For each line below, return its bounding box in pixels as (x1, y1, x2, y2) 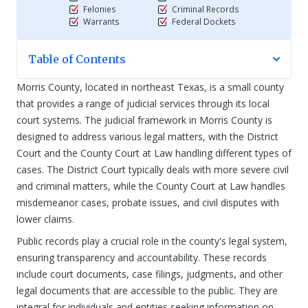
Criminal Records (172, 3, 239, 15)
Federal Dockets (172, 16, 235, 27)
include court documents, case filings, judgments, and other (16, 267, 283, 280)
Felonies (83, 3, 115, 15)
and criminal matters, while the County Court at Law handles (16, 179, 285, 192)
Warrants (83, 16, 119, 27)
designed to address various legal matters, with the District (16, 130, 278, 143)
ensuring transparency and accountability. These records (16, 251, 267, 264)
